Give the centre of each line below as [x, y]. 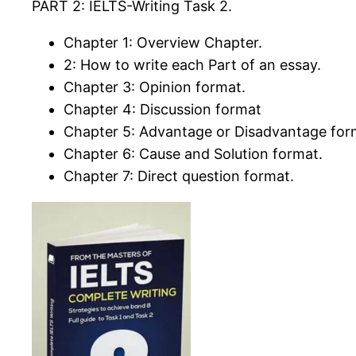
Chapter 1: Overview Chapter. [163, 43]
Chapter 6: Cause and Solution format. [193, 154]
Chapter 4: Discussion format [163, 110]
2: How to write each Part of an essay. [192, 65]
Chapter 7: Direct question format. [179, 176]
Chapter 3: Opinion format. [155, 87]
